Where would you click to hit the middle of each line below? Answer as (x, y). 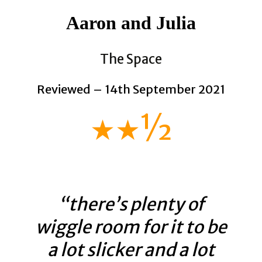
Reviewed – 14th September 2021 (131, 89)
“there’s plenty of (131, 204)
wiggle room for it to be (131, 227)
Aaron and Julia (131, 23)
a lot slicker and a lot (131, 250)
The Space (131, 59)
